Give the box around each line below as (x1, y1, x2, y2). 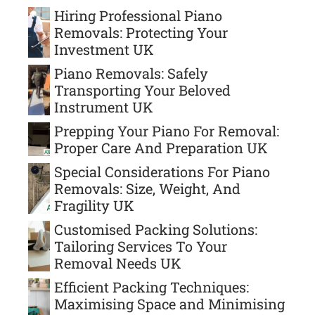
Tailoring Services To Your (54, 236, 227, 255)
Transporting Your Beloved (54, 80, 231, 99)
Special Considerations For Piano (54, 162, 270, 181)
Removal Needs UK (54, 253, 181, 272)
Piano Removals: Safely (54, 63, 208, 82)
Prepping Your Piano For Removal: (54, 121, 279, 140)
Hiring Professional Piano (54, 6, 222, 25)
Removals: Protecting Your (54, 22, 228, 41)
